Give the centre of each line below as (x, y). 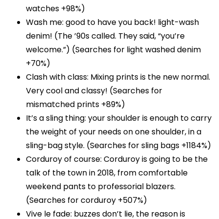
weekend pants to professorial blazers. (101, 187)
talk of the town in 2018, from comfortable (107, 173)
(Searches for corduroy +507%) (87, 200)
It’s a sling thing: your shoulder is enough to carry (119, 118)
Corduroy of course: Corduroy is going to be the (117, 159)
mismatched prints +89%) (76, 105)
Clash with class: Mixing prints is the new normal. (118, 77)
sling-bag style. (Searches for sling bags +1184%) (119, 146)
